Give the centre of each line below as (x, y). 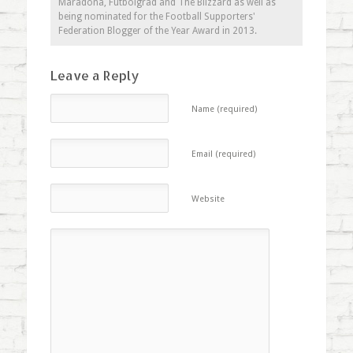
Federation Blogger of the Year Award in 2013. (157, 31)
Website (208, 199)
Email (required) (223, 154)
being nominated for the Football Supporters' (156, 17)
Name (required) (224, 110)
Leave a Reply (95, 76)
